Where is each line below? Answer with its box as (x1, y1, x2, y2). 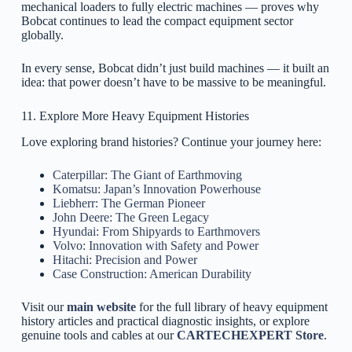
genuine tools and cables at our (20, 328, 177, 343)
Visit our (20, 300, 67, 314)
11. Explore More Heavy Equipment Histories (20, 109, 249, 123)
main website (66, 300, 136, 314)
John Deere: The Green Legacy (52, 211, 209, 225)
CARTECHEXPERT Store (176, 328, 324, 343)
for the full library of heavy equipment (135, 300, 328, 314)
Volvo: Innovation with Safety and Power (52, 239, 258, 253)
